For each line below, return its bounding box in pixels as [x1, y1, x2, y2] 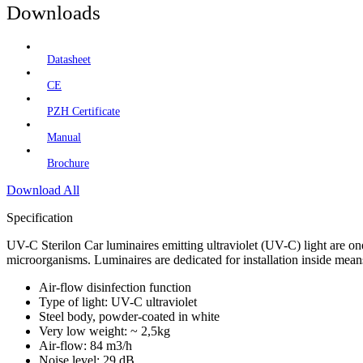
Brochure [47, 157, 89, 170]
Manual [47, 131, 81, 144]
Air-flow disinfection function [39, 280, 191, 295]
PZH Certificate [47, 105, 120, 118]
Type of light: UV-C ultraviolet [39, 295, 197, 310]
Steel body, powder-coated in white [39, 310, 220, 324]
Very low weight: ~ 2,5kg [39, 324, 170, 339]
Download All [6, 183, 79, 198]
